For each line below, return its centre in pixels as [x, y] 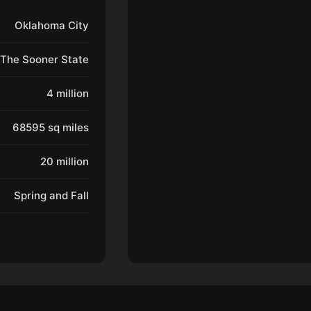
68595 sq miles [51, 127]
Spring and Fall [51, 195]
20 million [65, 161]
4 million [68, 93]
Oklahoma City [52, 25]
